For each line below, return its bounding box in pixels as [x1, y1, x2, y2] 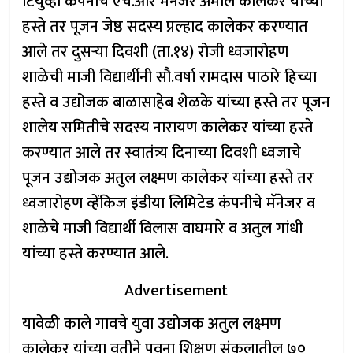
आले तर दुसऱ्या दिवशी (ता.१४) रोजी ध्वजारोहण [22, 39, 289, 65]
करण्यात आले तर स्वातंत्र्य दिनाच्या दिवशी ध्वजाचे [22, 139, 302, 166]
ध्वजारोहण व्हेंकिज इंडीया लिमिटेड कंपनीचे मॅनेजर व [22, 190, 316, 217]
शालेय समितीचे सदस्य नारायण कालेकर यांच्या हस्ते [22, 114, 314, 141]
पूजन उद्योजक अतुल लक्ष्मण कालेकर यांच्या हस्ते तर [22, 165, 314, 191]
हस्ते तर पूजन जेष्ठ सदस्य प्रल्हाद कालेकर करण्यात [22, 13, 309, 40]
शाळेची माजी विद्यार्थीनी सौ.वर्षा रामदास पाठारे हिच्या [22, 64, 318, 91]
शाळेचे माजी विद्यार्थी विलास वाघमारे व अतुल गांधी [22, 215, 303, 242]
